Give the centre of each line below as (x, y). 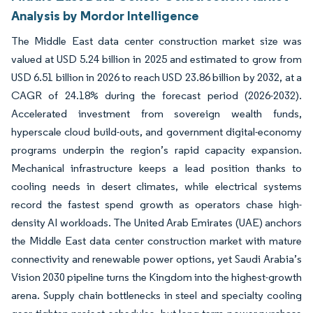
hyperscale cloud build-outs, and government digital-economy (156, 132)
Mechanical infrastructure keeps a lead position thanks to (156, 168)
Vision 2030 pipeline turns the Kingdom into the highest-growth (156, 277)
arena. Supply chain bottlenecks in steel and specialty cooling (156, 295)
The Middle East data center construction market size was (156, 41)
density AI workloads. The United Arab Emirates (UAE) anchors (156, 223)
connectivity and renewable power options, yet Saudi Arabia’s (156, 259)
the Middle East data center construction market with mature (156, 241)
